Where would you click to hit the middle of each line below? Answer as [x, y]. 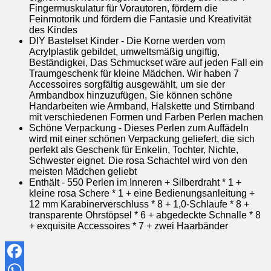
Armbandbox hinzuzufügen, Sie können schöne [131, 95]
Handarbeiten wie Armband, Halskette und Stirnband [142, 106]
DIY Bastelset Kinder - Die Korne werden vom [127, 41]
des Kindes [53, 30]
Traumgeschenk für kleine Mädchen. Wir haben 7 [134, 73]
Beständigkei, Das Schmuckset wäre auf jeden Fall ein [146, 62]
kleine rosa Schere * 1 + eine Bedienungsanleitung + [142, 193]
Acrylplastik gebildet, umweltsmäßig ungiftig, [124, 51]
